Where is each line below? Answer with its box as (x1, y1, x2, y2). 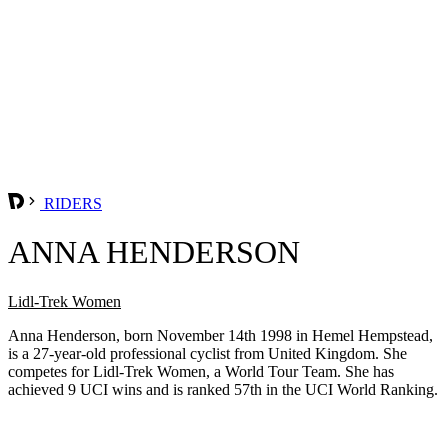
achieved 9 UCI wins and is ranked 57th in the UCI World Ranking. (8, 380, 438, 398)
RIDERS (40, 194, 102, 212)
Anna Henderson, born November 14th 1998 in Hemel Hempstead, (8, 326, 433, 344)
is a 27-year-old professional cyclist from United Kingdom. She (8, 344, 407, 362)
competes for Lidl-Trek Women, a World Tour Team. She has (8, 362, 394, 380)
